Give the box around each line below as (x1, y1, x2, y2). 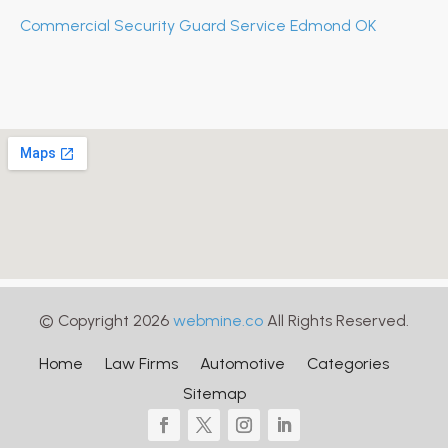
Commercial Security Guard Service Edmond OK (20, 15, 376, 35)
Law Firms (105, 353, 178, 373)
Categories (307, 353, 389, 373)
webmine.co (173, 310, 263, 330)
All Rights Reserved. (263, 310, 409, 330)
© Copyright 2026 (39, 310, 173, 330)
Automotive (200, 353, 285, 373)
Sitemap (182, 383, 246, 403)
